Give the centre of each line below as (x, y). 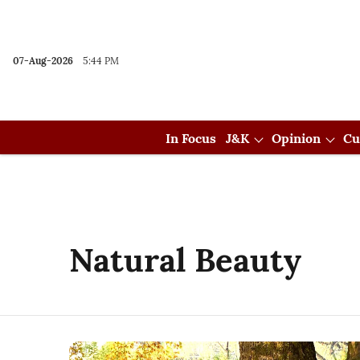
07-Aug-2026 (43, 61)
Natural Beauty (185, 260)
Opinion (296, 138)
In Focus (191, 138)
